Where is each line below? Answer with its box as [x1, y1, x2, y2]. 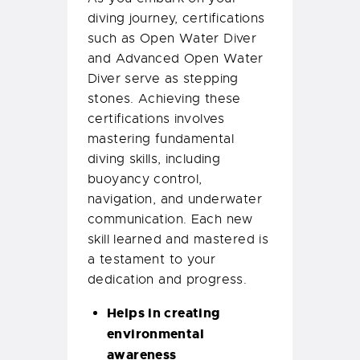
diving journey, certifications [88, 10, 265, 27]
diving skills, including [88, 151, 221, 168]
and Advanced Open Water [88, 51, 264, 67]
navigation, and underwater [88, 191, 262, 208]
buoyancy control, [88, 171, 202, 188]
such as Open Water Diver [88, 31, 257, 47]
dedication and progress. [88, 272, 247, 288]
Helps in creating [107, 305, 220, 322]
